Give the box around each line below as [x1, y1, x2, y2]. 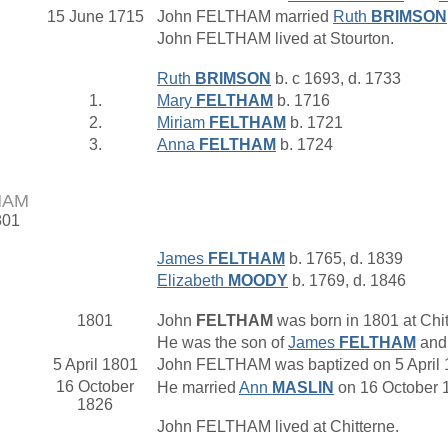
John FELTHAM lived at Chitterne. [157, 418, 403, 435]
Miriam [157, 114, 209, 131]
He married [157, 378, 239, 396]
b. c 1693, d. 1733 [271, 70, 401, 87]
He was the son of [157, 334, 288, 351]
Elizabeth [157, 272, 228, 289]
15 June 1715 [46, 8, 144, 25]
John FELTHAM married [157, 8, 333, 25]
